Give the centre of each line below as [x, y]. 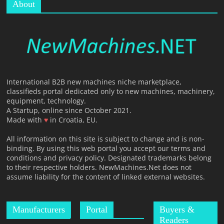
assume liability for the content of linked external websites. [106, 176]
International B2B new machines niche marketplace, [94, 81]
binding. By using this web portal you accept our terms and [106, 148]
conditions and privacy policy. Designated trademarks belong [109, 157]
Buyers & [177, 209]
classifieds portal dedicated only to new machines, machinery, [111, 91]
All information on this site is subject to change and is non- [106, 138]
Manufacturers [39, 209]
